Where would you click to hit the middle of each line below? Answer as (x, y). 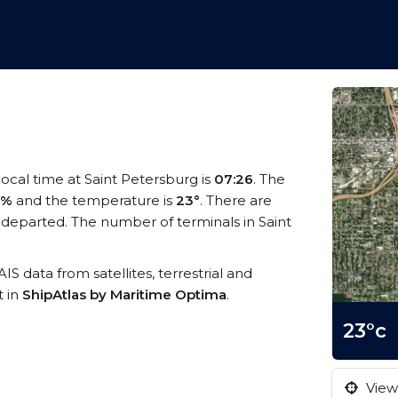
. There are (236, 200)
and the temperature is (94, 200)
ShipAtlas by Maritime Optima (124, 295)
